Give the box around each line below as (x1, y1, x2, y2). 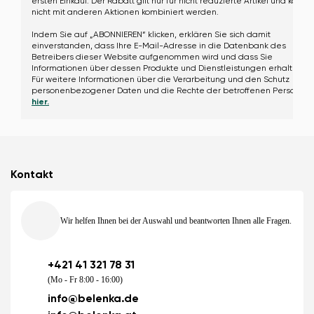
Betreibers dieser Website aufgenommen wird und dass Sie (32, 53, 273, 62)
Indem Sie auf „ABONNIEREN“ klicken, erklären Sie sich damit (32, 31, 271, 39)
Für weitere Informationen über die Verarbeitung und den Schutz (32, 76, 289, 84)
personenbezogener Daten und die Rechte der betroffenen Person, (32, 87, 302, 95)
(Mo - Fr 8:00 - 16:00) (48, 275, 123, 285)
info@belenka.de (48, 294, 139, 305)
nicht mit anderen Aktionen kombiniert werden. (32, 8, 219, 17)
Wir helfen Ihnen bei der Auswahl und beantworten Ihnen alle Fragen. (60, 216, 292, 226)
